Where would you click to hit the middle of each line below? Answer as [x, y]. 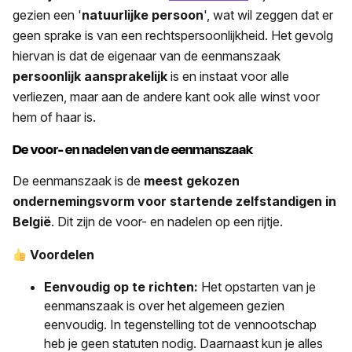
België [32, 222]
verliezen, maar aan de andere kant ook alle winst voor [166, 97]
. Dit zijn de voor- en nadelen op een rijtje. [167, 222]
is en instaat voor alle [228, 77]
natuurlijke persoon [143, 15]
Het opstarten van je [258, 287]
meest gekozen [192, 181]
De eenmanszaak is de [78, 181]
